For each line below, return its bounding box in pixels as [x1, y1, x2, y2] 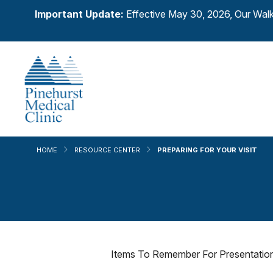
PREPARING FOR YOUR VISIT [157, 146, 257, 154]
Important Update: [35, 8, 126, 20]
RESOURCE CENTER [74, 146, 140, 154]
